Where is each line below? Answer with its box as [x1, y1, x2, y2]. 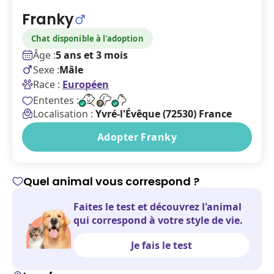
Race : [33, 78, 60, 91]
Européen [62, 78, 109, 91]
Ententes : [33, 94, 79, 107]
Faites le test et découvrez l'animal [73, 200, 242, 213]
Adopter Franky [97, 130, 177, 144]
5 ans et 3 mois [56, 48, 128, 62]
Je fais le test [131, 239, 192, 252]
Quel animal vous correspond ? [23, 174, 199, 189]
